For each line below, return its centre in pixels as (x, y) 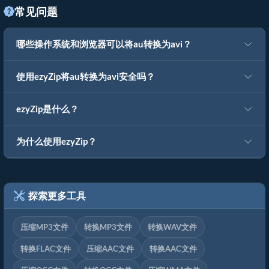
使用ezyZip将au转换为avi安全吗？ (86, 77)
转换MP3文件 (108, 227)
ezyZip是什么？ (47, 109)
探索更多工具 (55, 196)
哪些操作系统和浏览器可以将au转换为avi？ (104, 44)
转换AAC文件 (173, 249)
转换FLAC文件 (46, 249)
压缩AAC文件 (110, 249)
